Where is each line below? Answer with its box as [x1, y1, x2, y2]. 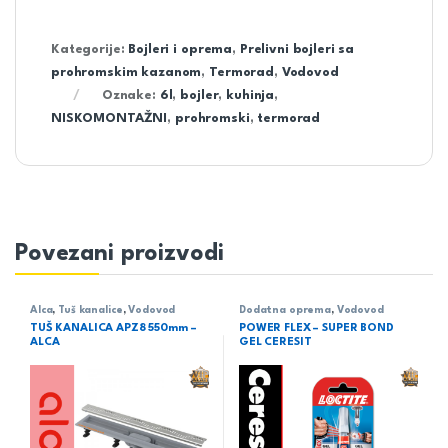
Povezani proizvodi [15, 241, 224, 266]
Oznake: [101, 88, 160, 102]
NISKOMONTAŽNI [51, 111, 168, 125]
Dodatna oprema [238, 304, 332, 315]
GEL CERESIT [238, 336, 312, 348]
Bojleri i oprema [128, 42, 233, 56]
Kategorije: [51, 42, 129, 56]
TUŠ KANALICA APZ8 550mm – [29, 322, 197, 334]
